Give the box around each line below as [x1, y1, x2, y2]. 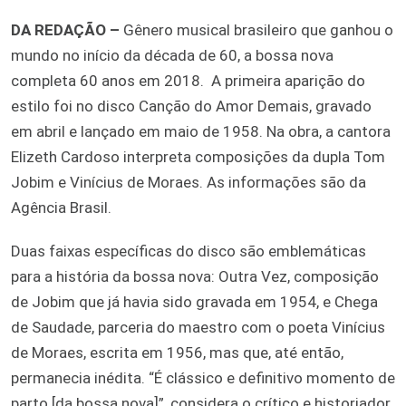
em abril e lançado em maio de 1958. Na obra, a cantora [11, 121, 391, 140]
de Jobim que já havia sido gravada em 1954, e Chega [11, 292, 378, 311]
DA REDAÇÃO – [11, 20, 123, 39]
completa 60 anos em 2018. [11, 71, 204, 90]
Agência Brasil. [11, 198, 111, 217]
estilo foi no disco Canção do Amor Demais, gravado [11, 96, 372, 115]
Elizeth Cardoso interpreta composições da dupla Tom [11, 147, 385, 166]
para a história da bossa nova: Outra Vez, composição [11, 266, 379, 285]
